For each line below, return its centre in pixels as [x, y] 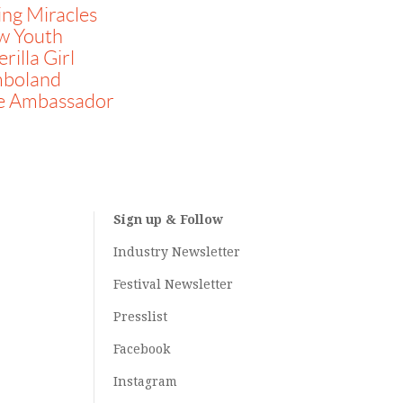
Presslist [140, 317]
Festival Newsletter [173, 284]
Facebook [141, 349]
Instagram [145, 381]
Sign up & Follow [168, 219]
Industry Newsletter [176, 252]
